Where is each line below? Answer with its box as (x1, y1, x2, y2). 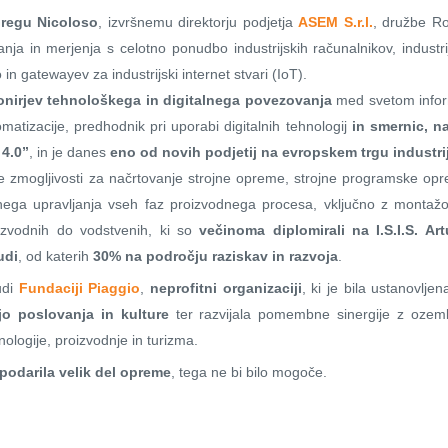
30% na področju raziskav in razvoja (93, 247, 339, 264)
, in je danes (29, 143, 111, 160)
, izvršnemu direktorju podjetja (98, 13, 299, 30)
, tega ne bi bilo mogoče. (171, 363, 327, 380)
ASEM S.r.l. (298, 13, 373, 30)
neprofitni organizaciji (150, 279, 302, 296)
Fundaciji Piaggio (18, 279, 141, 296)
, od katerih (18, 247, 94, 264)
